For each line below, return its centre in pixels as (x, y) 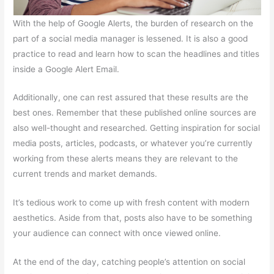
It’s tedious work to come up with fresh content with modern (131, 203)
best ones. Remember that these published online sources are (135, 113)
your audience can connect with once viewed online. (117, 233)
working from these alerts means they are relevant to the (126, 159)
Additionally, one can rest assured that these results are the (131, 98)
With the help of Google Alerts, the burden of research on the (133, 23)
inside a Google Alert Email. (66, 69)
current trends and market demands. (85, 174)
